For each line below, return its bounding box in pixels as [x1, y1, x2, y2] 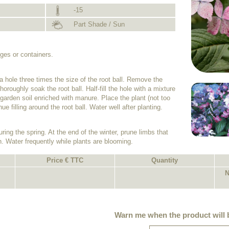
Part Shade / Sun [71, 20, 125, 28]
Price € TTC [47, 156, 83, 164]
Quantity [151, 156, 178, 164]
